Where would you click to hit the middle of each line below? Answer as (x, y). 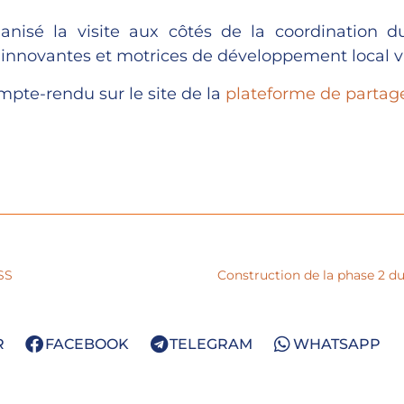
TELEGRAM (211, 344)
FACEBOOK (87, 344)
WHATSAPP (336, 344)
